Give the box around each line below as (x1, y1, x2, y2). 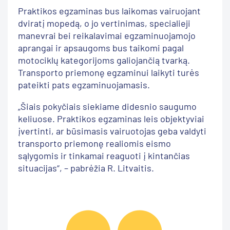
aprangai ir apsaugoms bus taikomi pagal (18, 42, 184, 53)
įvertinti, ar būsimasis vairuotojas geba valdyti (18, 125, 206, 137)
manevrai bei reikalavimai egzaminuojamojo (18, 29, 196, 41)
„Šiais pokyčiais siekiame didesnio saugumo (18, 100, 197, 112)
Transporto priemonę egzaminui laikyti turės (18, 66, 199, 78)
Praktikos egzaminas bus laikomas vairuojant (18, 5, 201, 16)
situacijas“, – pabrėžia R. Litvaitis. (18, 162, 154, 174)
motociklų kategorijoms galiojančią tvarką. (18, 54, 190, 66)
